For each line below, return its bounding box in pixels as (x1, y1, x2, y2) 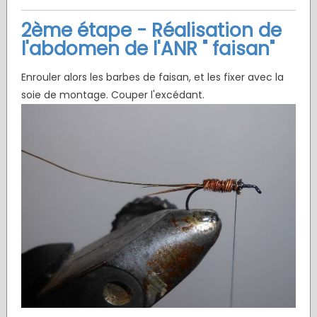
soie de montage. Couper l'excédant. (21, 88, 204, 103)
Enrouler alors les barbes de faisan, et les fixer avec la (21, 70, 284, 85)
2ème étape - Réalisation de (21, 18, 282, 44)
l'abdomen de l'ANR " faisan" (21, 36, 275, 62)
